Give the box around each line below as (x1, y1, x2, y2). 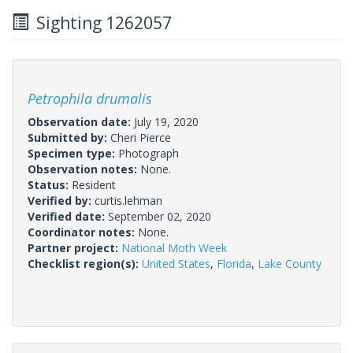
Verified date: (28, 208, 108, 224)
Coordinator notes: (28, 224, 138, 240)
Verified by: (28, 192, 95, 208)
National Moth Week (121, 240, 227, 255)
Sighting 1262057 (28, 11, 172, 34)
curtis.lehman (95, 192, 162, 208)
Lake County (258, 255, 321, 271)
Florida (217, 255, 251, 271)
